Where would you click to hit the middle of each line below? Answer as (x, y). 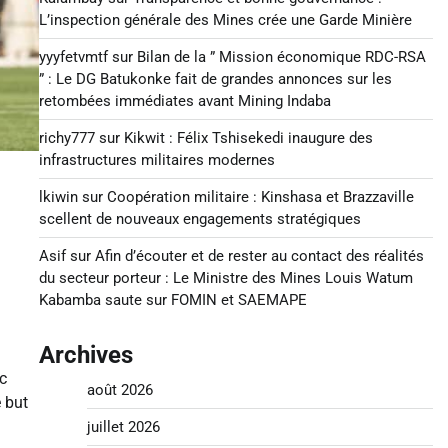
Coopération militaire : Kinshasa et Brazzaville (260, 197)
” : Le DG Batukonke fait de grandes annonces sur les (215, 79)
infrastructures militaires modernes (156, 160)
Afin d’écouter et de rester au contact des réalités (259, 256)
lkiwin (58, 197)
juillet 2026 (123, 427)
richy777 (66, 138)
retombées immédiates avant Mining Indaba (184, 101)
